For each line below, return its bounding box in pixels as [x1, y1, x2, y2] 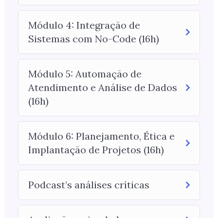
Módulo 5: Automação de [28, 68, 142, 80]
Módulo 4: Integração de [28, 19, 140, 32]
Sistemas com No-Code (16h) [28, 33, 159, 45]
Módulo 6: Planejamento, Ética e [28, 130, 175, 143]
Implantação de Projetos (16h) [28, 144, 164, 156]
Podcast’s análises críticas [28, 179, 149, 191]
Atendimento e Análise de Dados [28, 81, 177, 94]
